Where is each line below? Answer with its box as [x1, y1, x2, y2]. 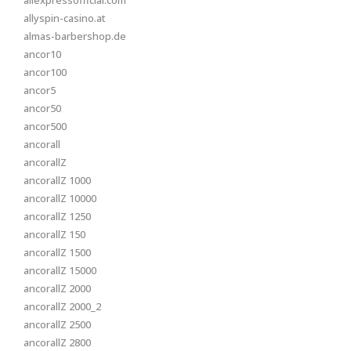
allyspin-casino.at [24, 11, 106, 25]
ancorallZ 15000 [24, 263, 96, 277]
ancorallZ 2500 [24, 317, 91, 331]
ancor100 [24, 65, 67, 79]
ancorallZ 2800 [24, 335, 91, 349]
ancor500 [24, 119, 67, 133]
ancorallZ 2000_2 [24, 299, 101, 313]
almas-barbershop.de [24, 29, 126, 43]
